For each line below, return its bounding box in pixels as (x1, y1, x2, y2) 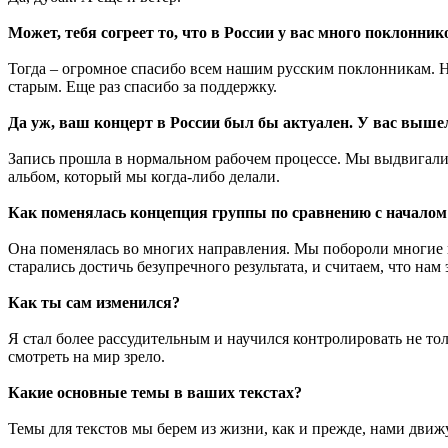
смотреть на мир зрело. (8, 347, 165, 365)
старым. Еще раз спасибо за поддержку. (8, 77, 277, 95)
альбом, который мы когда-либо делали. (8, 167, 280, 185)
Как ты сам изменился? (8, 293, 180, 311)
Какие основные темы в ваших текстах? (8, 383, 302, 401)
